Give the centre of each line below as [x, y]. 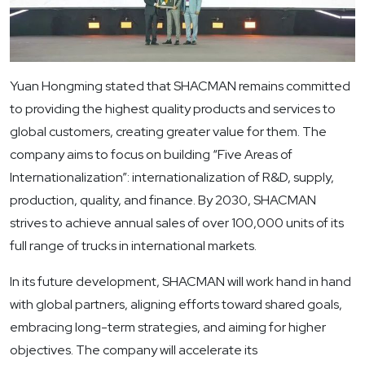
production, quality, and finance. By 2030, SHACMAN [163, 200]
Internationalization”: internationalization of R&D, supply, [172, 178]
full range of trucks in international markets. [133, 246]
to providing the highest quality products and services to [173, 109]
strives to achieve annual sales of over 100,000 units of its [177, 223]
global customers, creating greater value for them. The [168, 132]
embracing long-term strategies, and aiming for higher [168, 328]
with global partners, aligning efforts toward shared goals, [176, 305]
